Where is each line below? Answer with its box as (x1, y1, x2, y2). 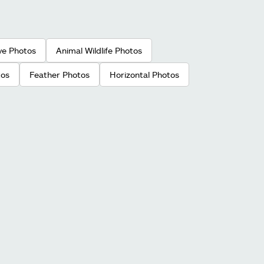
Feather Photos (29, 70, 90, 80)
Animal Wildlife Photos (56, 45, 142, 56)
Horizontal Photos (110, 70, 179, 80)
